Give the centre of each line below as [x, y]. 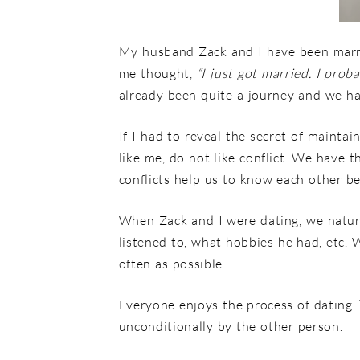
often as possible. [172, 263]
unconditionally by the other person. [231, 326]
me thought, [157, 73]
